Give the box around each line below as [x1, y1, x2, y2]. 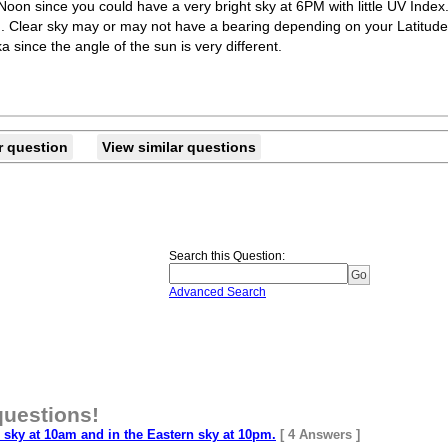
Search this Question [169, 249, 282, 263]
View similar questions [102, 139, 256, 155]
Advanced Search [169, 285, 266, 299]
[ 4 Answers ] [280, 427, 360, 442]
